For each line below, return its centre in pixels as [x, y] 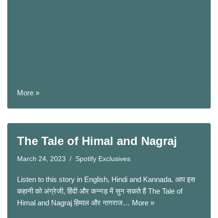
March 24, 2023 [41, 159]
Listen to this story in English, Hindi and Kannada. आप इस [106, 179]
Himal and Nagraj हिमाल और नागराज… [74, 203]
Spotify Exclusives [103, 159]
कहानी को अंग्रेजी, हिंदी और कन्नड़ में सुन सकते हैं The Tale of [100, 191]
